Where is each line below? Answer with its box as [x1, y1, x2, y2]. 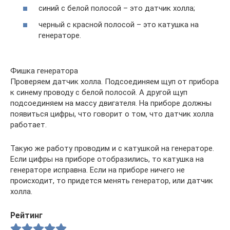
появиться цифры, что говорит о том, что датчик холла [10, 109, 214, 119]
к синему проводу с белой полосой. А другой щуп [10, 87, 187, 97]
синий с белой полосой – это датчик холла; [39, 4, 195, 13]
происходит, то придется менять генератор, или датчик [10, 176, 213, 185]
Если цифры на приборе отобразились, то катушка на [10, 154, 204, 164]
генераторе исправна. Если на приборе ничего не [10, 165, 185, 175]
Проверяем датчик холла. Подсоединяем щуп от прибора [10, 76, 219, 86]
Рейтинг [10, 210, 43, 220]
